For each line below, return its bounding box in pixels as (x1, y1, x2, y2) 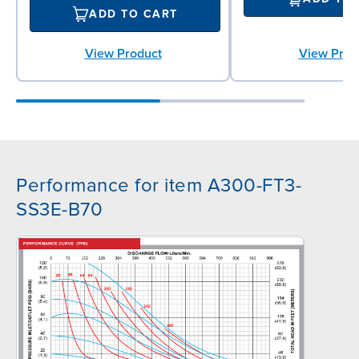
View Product (84, 45, 162, 62)
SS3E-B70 (16, 197, 103, 221)
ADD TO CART (89, 7, 178, 22)
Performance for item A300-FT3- (16, 173, 301, 197)
